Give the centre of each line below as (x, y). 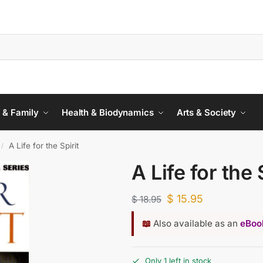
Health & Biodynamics (107, 112)
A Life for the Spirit (44, 146)
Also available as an (195, 223)
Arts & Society (206, 112)
